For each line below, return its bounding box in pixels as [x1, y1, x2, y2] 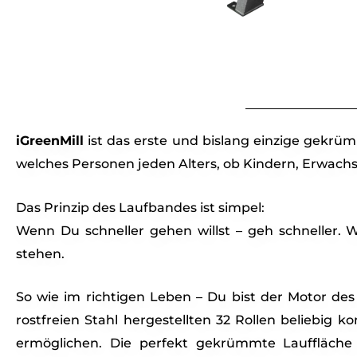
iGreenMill [16, 133, 84, 148]
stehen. [16, 245, 65, 261]
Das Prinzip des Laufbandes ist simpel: [16, 199, 265, 215]
